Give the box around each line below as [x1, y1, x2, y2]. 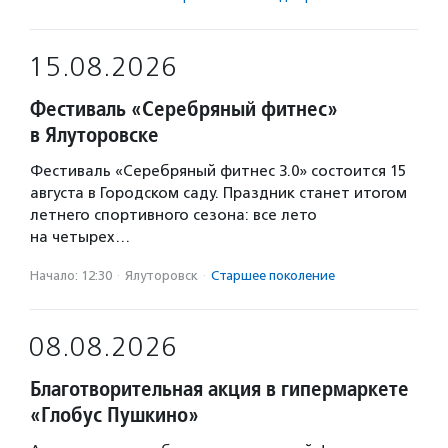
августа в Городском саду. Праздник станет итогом [30, 184, 407, 202]
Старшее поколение [211, 268, 335, 283]
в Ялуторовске [30, 121, 159, 148]
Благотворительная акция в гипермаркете [30, 375, 409, 402]
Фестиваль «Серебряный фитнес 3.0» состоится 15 [30, 162, 406, 180]
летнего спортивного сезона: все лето [30, 206, 317, 224]
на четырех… [30, 228, 130, 246]
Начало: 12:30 [30, 268, 112, 283]
